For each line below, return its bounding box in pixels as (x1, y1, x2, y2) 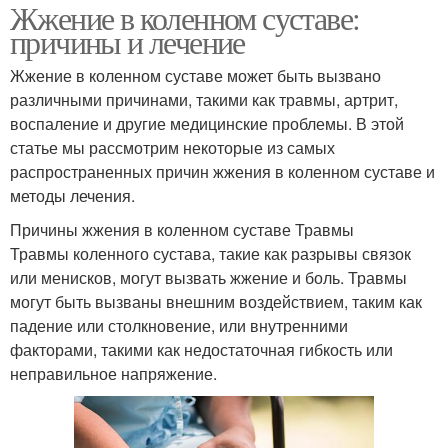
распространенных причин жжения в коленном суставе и (10, 160, 435, 183)
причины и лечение (10, 20, 245, 63)
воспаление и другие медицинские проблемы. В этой (10, 112, 404, 135)
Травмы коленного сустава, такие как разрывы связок (10, 242, 411, 265)
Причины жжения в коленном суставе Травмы (10, 218, 354, 241)
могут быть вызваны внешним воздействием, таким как (10, 290, 422, 313)
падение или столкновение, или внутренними (10, 314, 348, 337)
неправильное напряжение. (10, 362, 217, 385)
